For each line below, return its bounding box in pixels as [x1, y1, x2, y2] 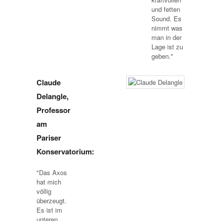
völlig [37, 186, 51, 196]
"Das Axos [37, 167, 67, 177]
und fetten [151, 4, 180, 14]
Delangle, [37, 90, 69, 102]
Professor [37, 104, 71, 115]
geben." [151, 51, 173, 61]
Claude [37, 76, 61, 88]
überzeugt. [37, 195, 67, 205]
